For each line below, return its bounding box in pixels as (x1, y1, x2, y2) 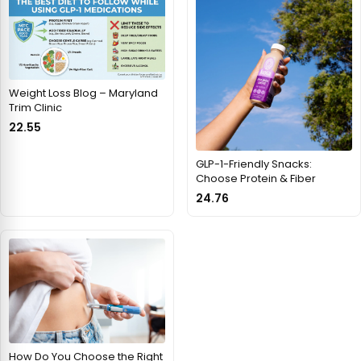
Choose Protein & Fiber (196, 171, 316, 187)
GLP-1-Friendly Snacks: (196, 156, 312, 172)
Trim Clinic (9, 100, 62, 116)
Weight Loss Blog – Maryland (9, 85, 158, 102)
